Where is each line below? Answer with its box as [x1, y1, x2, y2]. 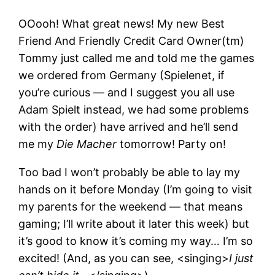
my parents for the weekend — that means [18, 199, 243, 213]
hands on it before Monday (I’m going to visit [18, 182, 253, 196]
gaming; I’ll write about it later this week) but [18, 217, 250, 230]
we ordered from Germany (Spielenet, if [18, 68, 225, 82]
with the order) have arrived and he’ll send [18, 120, 239, 133]
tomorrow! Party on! [117, 137, 227, 150]
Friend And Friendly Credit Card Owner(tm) [18, 34, 245, 47]
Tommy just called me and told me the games [18, 51, 255, 64]
